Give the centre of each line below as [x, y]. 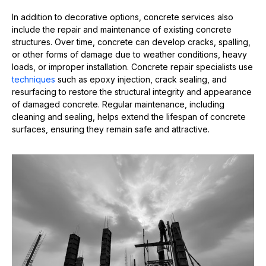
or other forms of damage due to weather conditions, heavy [129, 55]
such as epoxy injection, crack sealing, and [141, 80]
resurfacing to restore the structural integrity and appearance [132, 92]
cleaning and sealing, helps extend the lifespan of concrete [129, 117]
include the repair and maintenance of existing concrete [122, 30]
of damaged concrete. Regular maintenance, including [118, 104]
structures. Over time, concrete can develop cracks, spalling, [131, 42]
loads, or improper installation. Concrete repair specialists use [132, 67]
